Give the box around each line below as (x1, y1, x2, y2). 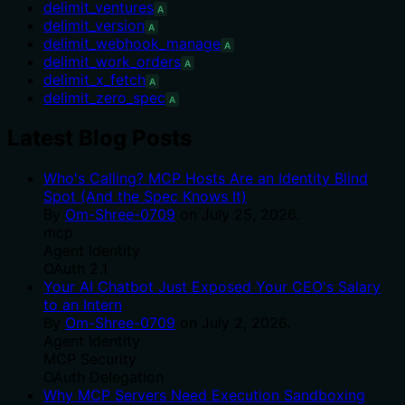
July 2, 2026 (202, 313, 287, 332)
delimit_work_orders (43, 52, 181, 71)
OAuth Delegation (43, 367, 164, 386)
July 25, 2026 (202, 204, 296, 223)
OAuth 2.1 (43, 259, 108, 278)
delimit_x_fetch (43, 70, 146, 89)
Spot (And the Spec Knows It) (43, 186, 247, 205)
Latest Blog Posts (7, 124, 192, 151)
